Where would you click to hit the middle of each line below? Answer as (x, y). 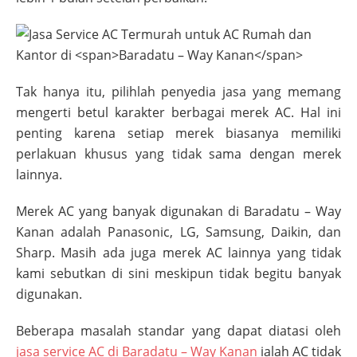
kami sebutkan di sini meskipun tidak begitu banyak (178, 274)
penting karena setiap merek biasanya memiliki (178, 133)
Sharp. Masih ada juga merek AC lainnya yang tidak (178, 253)
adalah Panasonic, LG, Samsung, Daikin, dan (198, 232)
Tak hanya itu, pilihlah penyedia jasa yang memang (178, 92)
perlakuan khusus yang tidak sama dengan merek (178, 154)
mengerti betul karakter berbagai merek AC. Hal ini (178, 113)
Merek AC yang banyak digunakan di (130, 212)
